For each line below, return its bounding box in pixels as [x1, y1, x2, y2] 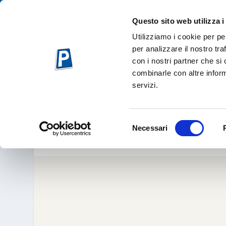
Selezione [132, 117, 165, 126]
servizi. [132, 81, 158, 90]
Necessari [132, 124, 168, 132]
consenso [132, 141, 164, 150]
